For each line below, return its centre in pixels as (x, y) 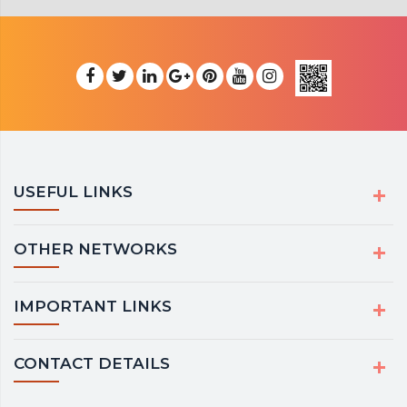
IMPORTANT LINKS (93, 307)
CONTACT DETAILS (92, 364)
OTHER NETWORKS (95, 249)
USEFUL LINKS (73, 192)
